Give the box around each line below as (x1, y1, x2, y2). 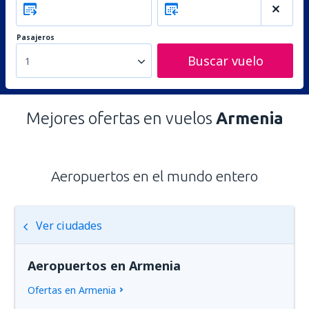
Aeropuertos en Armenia (28, 257, 181, 274)
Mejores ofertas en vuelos (26, 109, 216, 128)
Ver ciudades (36, 218, 103, 233)
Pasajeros (17, 32, 54, 42)
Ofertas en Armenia (28, 283, 117, 297)
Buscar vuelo (187, 52, 263, 69)
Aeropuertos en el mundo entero (51, 168, 258, 184)
